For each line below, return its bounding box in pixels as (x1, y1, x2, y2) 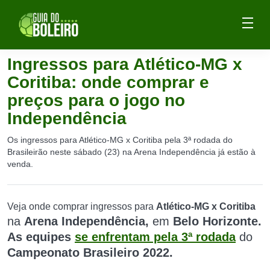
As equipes (7, 230, 75, 243)
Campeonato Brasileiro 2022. (7, 246, 173, 259)
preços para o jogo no (7, 91, 185, 110)
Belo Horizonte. (173, 215, 262, 228)
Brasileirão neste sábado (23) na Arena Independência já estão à (7, 147, 256, 157)
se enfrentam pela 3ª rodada (75, 230, 236, 243)
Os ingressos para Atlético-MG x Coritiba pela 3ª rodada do (7, 135, 233, 145)
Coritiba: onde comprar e (7, 73, 209, 92)
